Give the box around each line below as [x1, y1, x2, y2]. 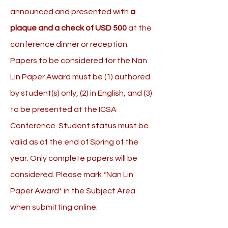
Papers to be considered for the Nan [10, 56, 147, 65]
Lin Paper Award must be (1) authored [10, 73, 150, 81]
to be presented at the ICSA [10, 105, 117, 113]
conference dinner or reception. [10, 40, 129, 48]
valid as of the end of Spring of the [10, 138, 138, 146]
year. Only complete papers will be [10, 154, 137, 162]
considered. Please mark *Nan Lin [10, 170, 133, 179]
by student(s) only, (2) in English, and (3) [10, 89, 152, 97]
